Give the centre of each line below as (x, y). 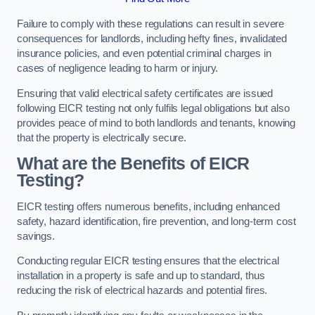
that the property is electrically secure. (102, 137)
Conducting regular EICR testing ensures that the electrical (148, 261)
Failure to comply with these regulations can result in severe (151, 24)
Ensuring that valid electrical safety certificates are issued (145, 93)
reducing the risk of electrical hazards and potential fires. (142, 291)
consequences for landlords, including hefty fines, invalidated (152, 39)
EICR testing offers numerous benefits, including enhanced (148, 206)
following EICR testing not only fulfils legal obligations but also (153, 108)
